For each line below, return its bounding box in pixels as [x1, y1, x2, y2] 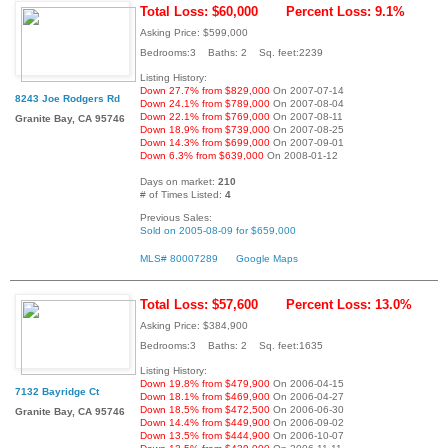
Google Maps [236, 253, 298, 265]
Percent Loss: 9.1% [286, 4, 405, 20]
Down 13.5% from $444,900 [140, 430, 270, 442]
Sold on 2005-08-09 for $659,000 [140, 225, 296, 237]
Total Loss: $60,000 [140, 4, 258, 20]
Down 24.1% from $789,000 [140, 98, 270, 110]
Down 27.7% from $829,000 [140, 85, 270, 97]
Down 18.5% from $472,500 [140, 404, 270, 416]
